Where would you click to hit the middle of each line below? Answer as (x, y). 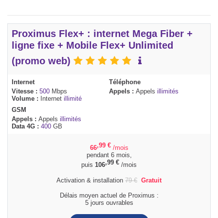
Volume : (26, 99)
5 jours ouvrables (109, 202)
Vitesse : (26, 91)
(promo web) (43, 61)
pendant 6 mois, (109, 155)
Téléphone (125, 82)
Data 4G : (26, 127)
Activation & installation (91, 180)
